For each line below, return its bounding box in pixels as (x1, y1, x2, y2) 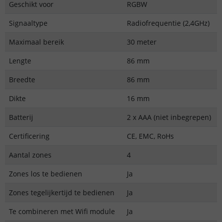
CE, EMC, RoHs (127, 131, 174, 141)
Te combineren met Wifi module (9, 207, 115, 217)
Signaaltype (9, 18, 48, 28)
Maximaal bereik (9, 37, 64, 47)
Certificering (9, 131, 50, 141)
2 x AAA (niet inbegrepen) (127, 112, 211, 122)
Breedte (9, 75, 35, 85)
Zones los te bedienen (9, 169, 82, 179)
